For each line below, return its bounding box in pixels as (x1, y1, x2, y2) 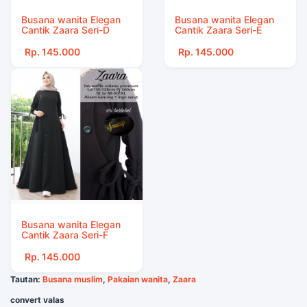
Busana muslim (42, 274, 103, 284)
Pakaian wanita (108, 274, 168, 284)
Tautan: (10, 274, 42, 284)
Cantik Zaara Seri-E (175, 24, 262, 36)
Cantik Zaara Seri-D (21, 24, 110, 36)
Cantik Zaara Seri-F (21, 229, 108, 241)
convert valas (10, 295, 64, 305)
